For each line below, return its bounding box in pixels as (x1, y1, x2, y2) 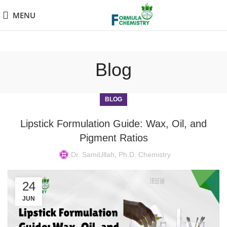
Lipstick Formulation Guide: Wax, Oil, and (20, 118, 207, 129)
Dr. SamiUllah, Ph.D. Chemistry (70, 150, 171, 159)
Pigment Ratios (79, 132, 148, 143)
